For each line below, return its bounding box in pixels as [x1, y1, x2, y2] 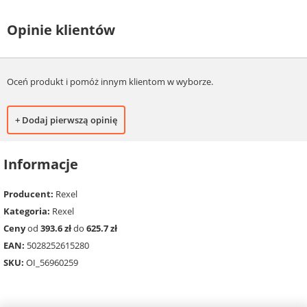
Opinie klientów [7, 20, 115, 39]
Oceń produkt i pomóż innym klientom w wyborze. [7, 75, 213, 88]
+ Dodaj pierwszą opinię [15, 114, 117, 127]
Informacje [3, 155, 78, 174]
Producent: [3, 187, 53, 200]
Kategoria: [3, 204, 50, 217]
